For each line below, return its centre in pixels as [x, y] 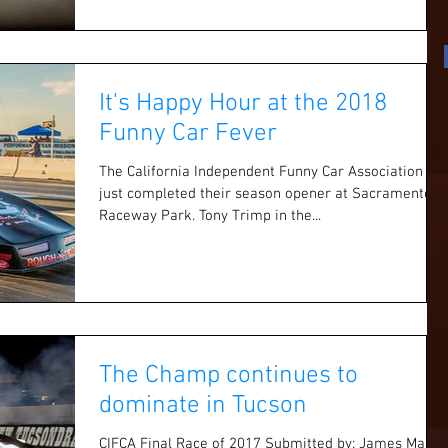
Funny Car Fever [188, 134]
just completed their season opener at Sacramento [265, 194]
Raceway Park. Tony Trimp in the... [210, 216]
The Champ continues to [228, 375]
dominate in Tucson [203, 405]
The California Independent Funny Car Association [261, 172]
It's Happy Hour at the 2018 [243, 104]
